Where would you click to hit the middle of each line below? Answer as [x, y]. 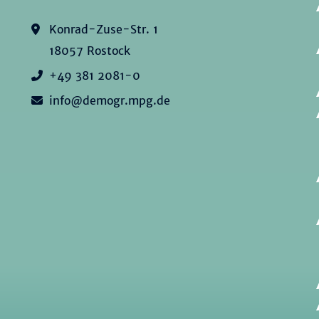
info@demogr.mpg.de [110, 101]
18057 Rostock [90, 51]
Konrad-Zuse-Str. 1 [104, 30]
